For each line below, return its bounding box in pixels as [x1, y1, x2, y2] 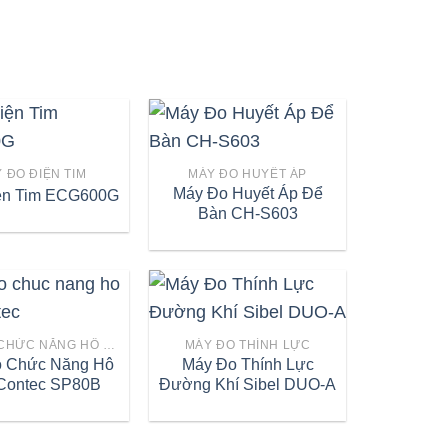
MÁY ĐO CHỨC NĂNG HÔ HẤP [103, 338, 116, 353]
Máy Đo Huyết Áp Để [172, 185, 323, 203]
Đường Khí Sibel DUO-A [159, 376, 337, 394]
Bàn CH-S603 [197, 205, 298, 223]
